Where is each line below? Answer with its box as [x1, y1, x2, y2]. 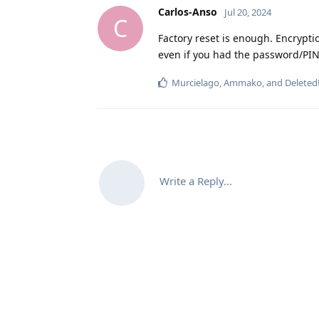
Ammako [224, 75, 262, 89]
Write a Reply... [159, 173, 232, 188]
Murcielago [172, 75, 219, 89]
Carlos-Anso [158, 4, 217, 19]
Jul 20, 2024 [224, 5, 271, 19]
